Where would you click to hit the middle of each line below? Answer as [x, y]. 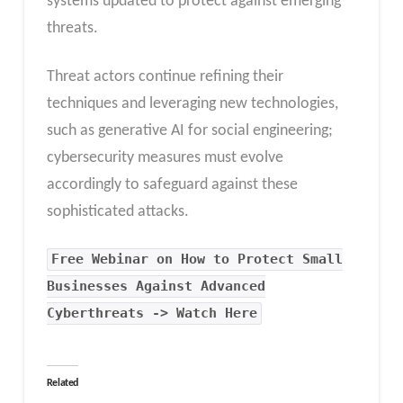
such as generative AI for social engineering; [189, 130]
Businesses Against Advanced [156, 287]
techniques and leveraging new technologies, [192, 103]
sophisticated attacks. [117, 211]
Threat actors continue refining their [165, 76]
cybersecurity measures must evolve [165, 157]
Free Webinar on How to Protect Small [197, 260]
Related [62, 383]
